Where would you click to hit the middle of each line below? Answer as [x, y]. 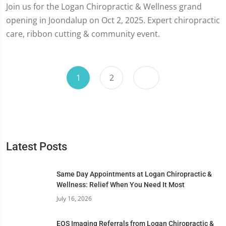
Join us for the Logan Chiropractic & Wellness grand [104, 7]
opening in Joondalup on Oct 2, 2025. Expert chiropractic [113, 20]
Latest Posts [37, 147]
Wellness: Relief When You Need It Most [121, 185]
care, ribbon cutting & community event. [83, 34]
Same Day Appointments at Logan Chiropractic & [134, 174]
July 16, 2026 [74, 199]
